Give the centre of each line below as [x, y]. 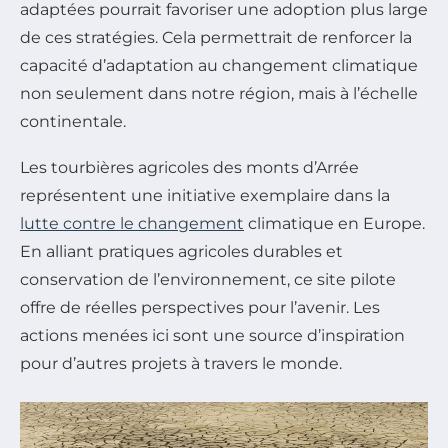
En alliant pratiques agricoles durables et [181, 251]
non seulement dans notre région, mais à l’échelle [219, 93]
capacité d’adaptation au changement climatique [219, 65]
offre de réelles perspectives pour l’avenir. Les [200, 307]
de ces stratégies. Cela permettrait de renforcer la [216, 37]
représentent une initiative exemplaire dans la [205, 195]
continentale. [73, 121]
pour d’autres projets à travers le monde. [181, 363]
